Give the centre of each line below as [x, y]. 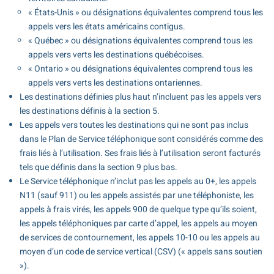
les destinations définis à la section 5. [89, 111]
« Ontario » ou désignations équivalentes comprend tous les [140, 68]
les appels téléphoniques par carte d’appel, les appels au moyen [138, 223]
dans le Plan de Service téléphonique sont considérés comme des [141, 139]
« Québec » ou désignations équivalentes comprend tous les [140, 40]
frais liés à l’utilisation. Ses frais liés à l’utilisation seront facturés [140, 153]
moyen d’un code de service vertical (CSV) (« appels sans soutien [141, 251]
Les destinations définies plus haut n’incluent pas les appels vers [140, 97]
